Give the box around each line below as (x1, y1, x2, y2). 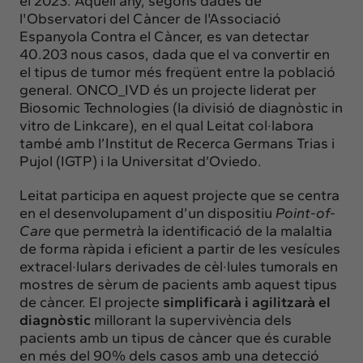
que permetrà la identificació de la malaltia (51, 221, 332, 240)
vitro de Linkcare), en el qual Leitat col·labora (19, 116, 314, 135)
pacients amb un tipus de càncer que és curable (19, 328, 331, 347)
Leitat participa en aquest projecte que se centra (19, 186, 340, 204)
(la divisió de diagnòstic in (169, 98, 343, 117)
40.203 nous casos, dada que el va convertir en (19, 45, 330, 63)
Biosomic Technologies (19, 98, 169, 117)
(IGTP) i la (53, 152, 122, 170)
